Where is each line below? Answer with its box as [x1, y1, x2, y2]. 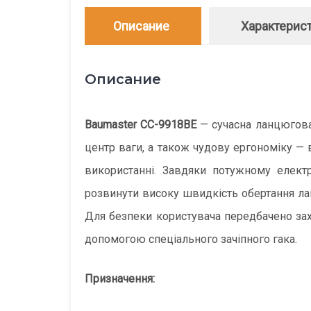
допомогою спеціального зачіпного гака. [85, 232, 297, 246]
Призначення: [85, 271, 155, 285]
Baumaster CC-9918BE [85, 117, 197, 131]
